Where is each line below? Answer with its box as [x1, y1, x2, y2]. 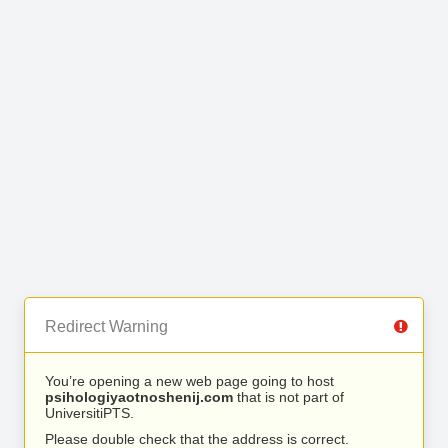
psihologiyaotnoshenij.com [45, 389, 233, 405]
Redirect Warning [45, 318, 168, 335]
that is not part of [233, 389, 344, 405]
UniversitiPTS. [45, 405, 134, 421]
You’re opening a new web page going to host [45, 373, 334, 389]
